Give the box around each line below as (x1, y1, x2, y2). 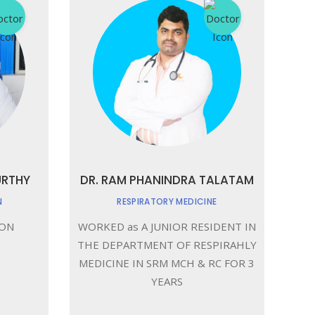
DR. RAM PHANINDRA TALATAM (79, 172, 254, 188)
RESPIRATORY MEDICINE (117, 195, 217, 207)
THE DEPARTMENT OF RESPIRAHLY (77, 238, 257, 252)
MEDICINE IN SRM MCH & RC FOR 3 (79, 256, 255, 270)
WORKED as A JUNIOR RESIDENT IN (77, 219, 256, 233)
